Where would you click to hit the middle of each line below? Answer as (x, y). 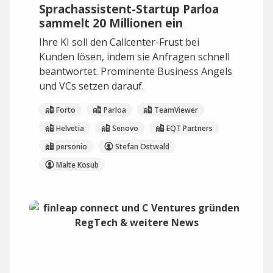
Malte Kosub (77, 165)
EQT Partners (190, 128)
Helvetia (70, 128)
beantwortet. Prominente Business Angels (136, 71)
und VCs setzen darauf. (91, 86)
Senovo (125, 128)
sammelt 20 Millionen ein (111, 23)
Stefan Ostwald (142, 146)
